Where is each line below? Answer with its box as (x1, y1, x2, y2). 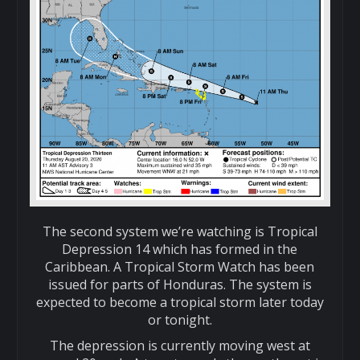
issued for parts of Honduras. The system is (47, 276, 312, 294)
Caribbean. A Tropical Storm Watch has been (45, 258, 315, 276)
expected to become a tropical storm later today (35, 293, 324, 312)
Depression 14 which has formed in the (62, 240, 298, 259)
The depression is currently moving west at (49, 337, 310, 355)
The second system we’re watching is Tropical (42, 223, 317, 241)
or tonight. (147, 311, 212, 329)
